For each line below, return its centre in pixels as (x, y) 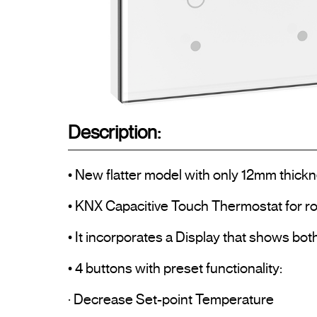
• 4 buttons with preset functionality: (175, 269)
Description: (114, 133)
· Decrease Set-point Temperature (171, 300)
